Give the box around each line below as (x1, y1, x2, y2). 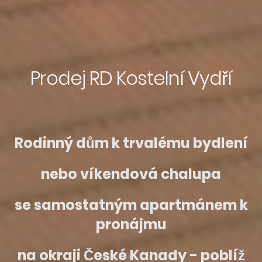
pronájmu (95, 214, 167, 234)
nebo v (41, 164, 89, 184)
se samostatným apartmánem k (14, 195, 248, 215)
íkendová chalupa (89, 164, 221, 184)
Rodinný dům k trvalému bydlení (14, 133, 248, 153)
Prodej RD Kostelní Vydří (30, 64, 232, 91)
